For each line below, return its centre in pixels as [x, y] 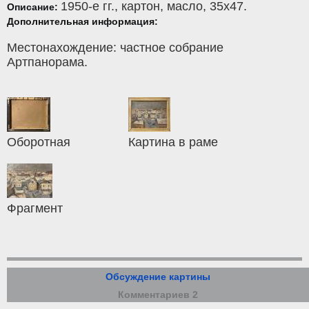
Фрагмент [35, 209]
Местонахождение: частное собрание [115, 48]
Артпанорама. [47, 62]
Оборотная [39, 142]
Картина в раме [173, 142]
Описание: [34, 7]
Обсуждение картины [158, 277]
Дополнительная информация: [82, 22]
